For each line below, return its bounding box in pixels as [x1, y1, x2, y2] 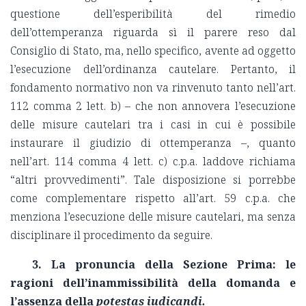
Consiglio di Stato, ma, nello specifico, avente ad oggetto [10, 43, 296, 59]
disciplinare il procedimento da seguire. [10, 227, 212, 243]
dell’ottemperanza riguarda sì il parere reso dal [10, 25, 296, 40]
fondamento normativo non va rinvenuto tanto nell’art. [10, 80, 296, 96]
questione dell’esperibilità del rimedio [10, 6, 296, 22]
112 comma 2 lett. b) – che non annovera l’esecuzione [10, 98, 296, 114]
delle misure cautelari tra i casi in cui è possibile [10, 117, 296, 133]
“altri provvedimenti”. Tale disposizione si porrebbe [10, 172, 296, 188]
